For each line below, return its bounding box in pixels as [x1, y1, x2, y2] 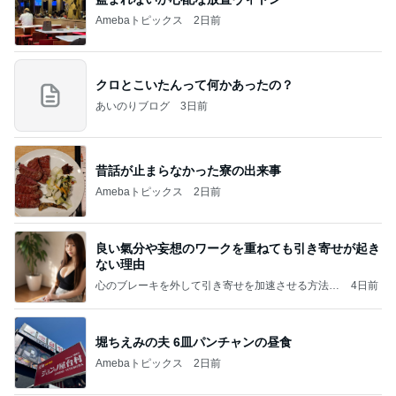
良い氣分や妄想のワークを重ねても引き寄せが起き [95, 240, 380, 255]
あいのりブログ [95, 99, 170, 112]
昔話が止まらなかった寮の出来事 [95, 163, 281, 178]
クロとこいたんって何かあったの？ [95, 77, 293, 92]
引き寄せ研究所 [95, 292, 170, 305]
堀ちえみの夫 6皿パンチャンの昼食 [95, 334, 292, 349]
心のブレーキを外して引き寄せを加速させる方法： [95, 278, 339, 292]
